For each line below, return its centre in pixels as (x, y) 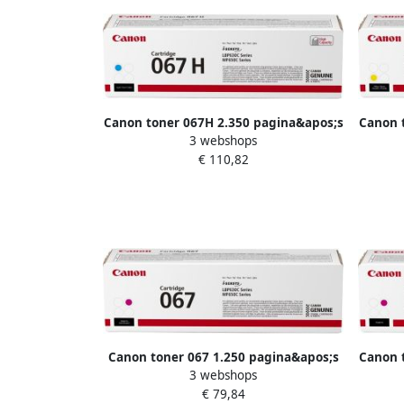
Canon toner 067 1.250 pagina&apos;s (223, 358)
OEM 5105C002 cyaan (223, 141)
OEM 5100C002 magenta (223, 376)
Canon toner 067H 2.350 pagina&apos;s (223, 122)
